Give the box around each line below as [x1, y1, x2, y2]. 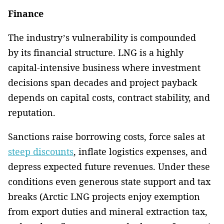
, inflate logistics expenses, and [73, 145, 207, 157]
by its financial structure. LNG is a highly [8, 46, 183, 58]
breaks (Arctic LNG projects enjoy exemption [8, 190, 200, 202]
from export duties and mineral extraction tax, [8, 205, 207, 217]
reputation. [8, 106, 55, 118]
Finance [8, 7, 43, 19]
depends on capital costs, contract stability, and [8, 91, 210, 103]
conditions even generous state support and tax [8, 175, 210, 187]
